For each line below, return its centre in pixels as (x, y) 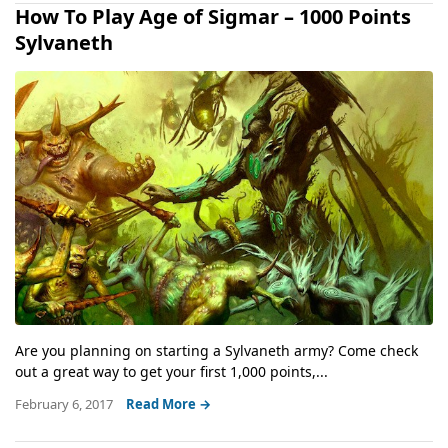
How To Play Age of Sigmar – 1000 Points (213, 17)
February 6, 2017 (65, 403)
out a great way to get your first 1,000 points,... (171, 371)
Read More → (168, 403)
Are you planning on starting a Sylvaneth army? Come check (216, 350)
